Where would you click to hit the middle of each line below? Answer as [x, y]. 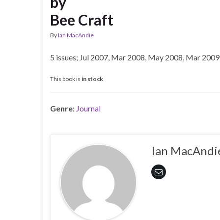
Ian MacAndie [76, 35]
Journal [88, 108]
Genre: [62, 108]
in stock [92, 79]
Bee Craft [82, 20]
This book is [66, 79]
